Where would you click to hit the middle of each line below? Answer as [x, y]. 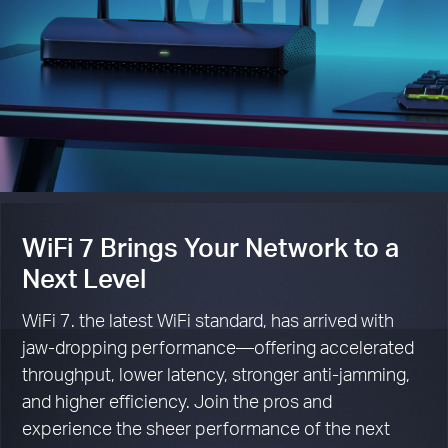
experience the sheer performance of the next [206, 427]
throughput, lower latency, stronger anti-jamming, [216, 373]
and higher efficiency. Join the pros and [177, 400]
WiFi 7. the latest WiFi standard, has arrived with [208, 319]
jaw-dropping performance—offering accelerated [218, 346]
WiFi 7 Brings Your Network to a [211, 246]
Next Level [84, 277]
